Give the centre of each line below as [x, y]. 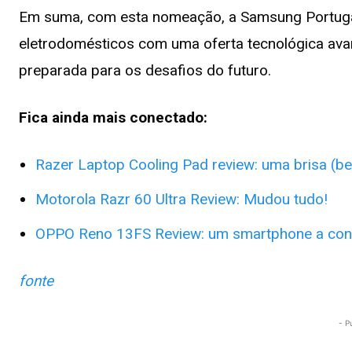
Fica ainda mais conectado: [113, 117]
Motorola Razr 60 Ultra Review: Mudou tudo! [181, 199]
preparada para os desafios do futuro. [145, 70]
